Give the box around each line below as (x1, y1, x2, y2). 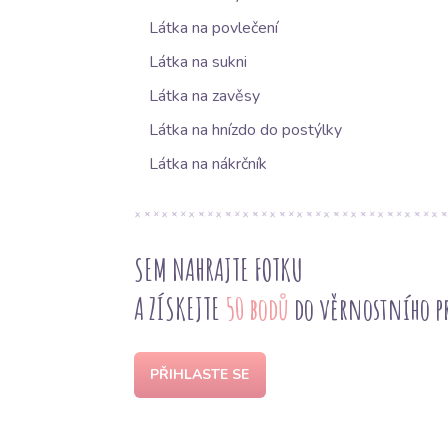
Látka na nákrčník (148, 153, 267, 176)
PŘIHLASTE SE (150, 365, 249, 385)
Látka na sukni (148, 51, 247, 74)
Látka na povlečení (148, 17, 278, 40)
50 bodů (224, 290, 289, 328)
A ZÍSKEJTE (133, 290, 225, 328)
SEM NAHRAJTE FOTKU (133, 251, 303, 289)
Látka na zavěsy (148, 85, 260, 108)
